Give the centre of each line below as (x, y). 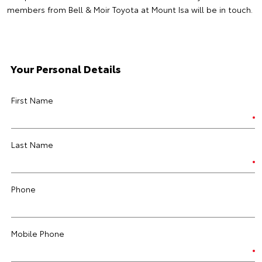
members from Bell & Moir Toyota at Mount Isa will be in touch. (130, 9)
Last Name (32, 144)
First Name (32, 100)
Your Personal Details (66, 68)
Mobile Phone (38, 233)
